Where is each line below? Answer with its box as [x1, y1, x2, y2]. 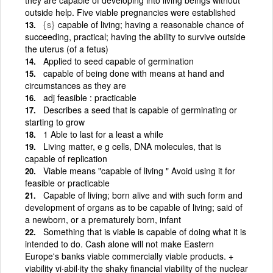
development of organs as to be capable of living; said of [25, 200, 243, 213]
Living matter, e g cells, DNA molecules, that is [43, 140, 221, 152]
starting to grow [25, 115, 85, 128]
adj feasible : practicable [43, 91, 136, 104]
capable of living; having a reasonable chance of [55, 18, 244, 30]
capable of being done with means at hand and [43, 66, 224, 79]
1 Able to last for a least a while [43, 127, 163, 140]
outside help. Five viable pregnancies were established [25, 5, 236, 18]
